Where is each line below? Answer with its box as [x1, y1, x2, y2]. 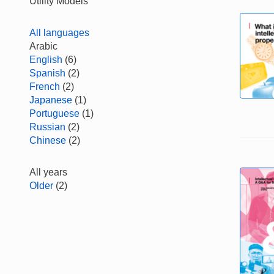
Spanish [29, 68, 65, 78]
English [29, 54, 62, 65]
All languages [29, 28, 89, 38]
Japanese [29, 95, 72, 105]
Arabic [29, 41, 57, 51]
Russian [29, 122, 65, 132]
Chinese [29, 135, 66, 146]
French [29, 81, 60, 92]
